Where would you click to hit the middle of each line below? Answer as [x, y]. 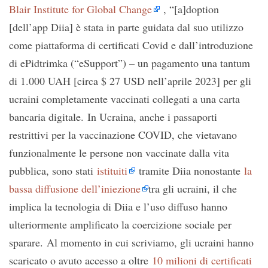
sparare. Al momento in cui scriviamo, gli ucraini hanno [131, 242]
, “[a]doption [189, 9]
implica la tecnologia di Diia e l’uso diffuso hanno [118, 206]
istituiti [112, 170]
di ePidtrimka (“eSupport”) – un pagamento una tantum [130, 63]
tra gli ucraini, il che [193, 188]
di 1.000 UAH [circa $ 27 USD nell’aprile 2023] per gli [130, 80]
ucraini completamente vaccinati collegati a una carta [124, 98]
